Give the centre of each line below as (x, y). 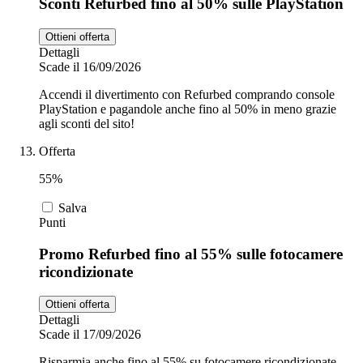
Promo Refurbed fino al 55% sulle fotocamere (191, 254)
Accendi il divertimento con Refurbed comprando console (187, 94)
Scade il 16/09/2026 (90, 66)
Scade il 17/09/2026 (90, 335)
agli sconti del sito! (87, 123)
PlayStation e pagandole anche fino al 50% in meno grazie (188, 109)
